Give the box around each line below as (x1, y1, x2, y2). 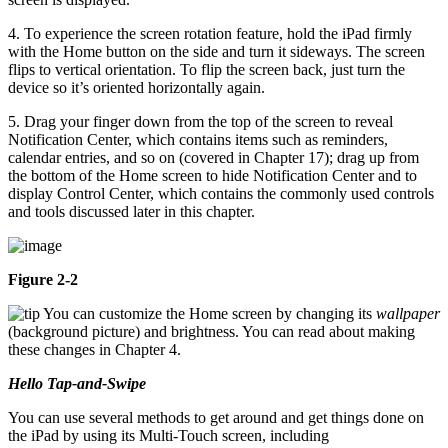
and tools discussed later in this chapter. (8, 203, 255, 221)
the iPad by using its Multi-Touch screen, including (8, 427, 329, 445)
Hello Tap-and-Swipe (8, 375, 146, 393)
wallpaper (376, 305, 440, 323)
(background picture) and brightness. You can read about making (8, 323, 415, 341)
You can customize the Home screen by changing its (40, 305, 376, 323)
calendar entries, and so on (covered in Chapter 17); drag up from (8, 149, 419, 167)
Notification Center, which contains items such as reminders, (8, 131, 388, 149)
